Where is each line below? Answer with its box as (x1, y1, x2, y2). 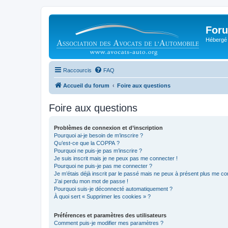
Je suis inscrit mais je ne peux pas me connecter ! (54, 155, 178, 161)
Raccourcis (63, 67, 92, 73)
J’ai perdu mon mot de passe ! (54, 178, 128, 184)
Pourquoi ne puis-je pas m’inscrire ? (54, 148, 142, 154)
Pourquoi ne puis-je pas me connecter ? (54, 163, 152, 169)
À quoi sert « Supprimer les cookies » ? (54, 193, 151, 199)
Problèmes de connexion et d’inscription (54, 125, 163, 131)
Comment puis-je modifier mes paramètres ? (54, 220, 163, 226)
